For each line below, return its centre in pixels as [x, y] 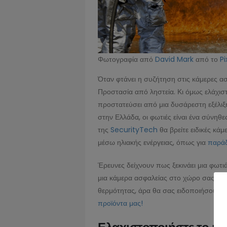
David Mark [174, 59]
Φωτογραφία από [126, 59]
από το [207, 59]
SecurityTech [135, 129]
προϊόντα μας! [120, 203]
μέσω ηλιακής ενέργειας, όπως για [153, 142]
